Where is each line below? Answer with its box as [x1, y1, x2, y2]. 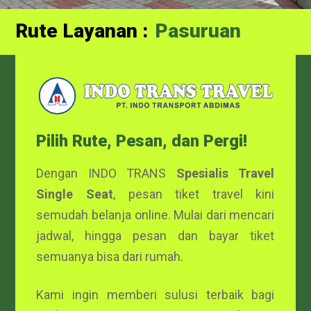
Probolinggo [155, 24, 264, 48]
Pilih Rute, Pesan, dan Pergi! [36, 131, 248, 151]
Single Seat [36, 187, 114, 202]
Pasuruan [166, 51, 253, 75]
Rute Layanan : [15, 19, 149, 42]
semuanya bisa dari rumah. [36, 249, 184, 264]
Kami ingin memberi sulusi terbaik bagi [36, 287, 275, 303]
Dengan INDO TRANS [36, 166, 176, 181]
